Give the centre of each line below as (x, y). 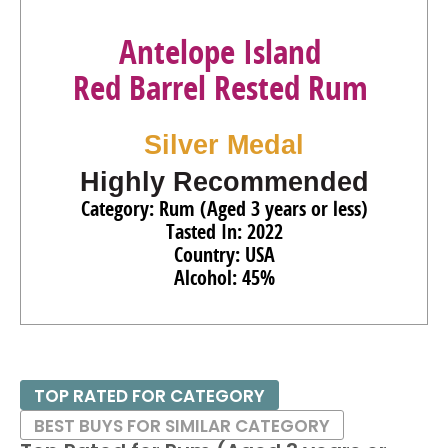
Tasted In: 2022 (224, 231)
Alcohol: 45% (224, 277)
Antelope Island (220, 51)
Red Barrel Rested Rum (220, 87)
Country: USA (224, 254)
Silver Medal (224, 145)
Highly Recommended (224, 182)
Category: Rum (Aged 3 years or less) (224, 208)
